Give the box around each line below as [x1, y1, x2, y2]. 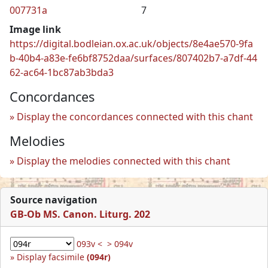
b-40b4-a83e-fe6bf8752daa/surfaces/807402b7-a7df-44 [10, 51, 257, 65]
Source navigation [10, 193, 98, 206]
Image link [10, 22, 61, 36]
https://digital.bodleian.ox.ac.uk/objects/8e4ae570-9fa [10, 36, 253, 50]
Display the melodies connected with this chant [17, 154, 230, 167]
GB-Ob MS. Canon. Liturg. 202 [10, 207, 150, 221]
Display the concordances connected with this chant [17, 109, 253, 123]
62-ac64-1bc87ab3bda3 [10, 65, 114, 79]
